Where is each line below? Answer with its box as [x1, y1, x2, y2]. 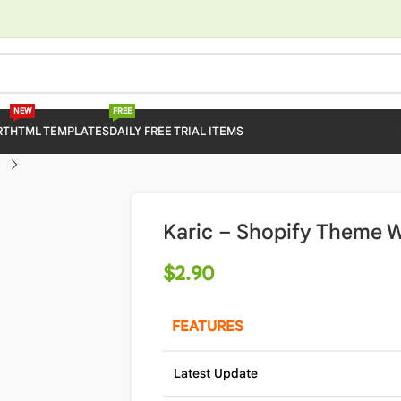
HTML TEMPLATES [9, 124, 109, 139]
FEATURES [171, 318, 243, 336]
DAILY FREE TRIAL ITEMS [108, 124, 243, 139]
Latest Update [173, 365, 258, 381]
